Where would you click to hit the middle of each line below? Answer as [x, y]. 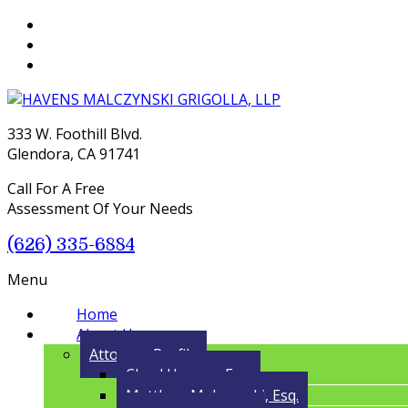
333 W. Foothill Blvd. [75, 134]
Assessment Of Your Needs [100, 209]
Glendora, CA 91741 [74, 154]
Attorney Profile [143, 355]
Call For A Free [56, 189]
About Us [108, 335]
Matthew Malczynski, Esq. [212, 396]
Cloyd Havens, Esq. [189, 375]
